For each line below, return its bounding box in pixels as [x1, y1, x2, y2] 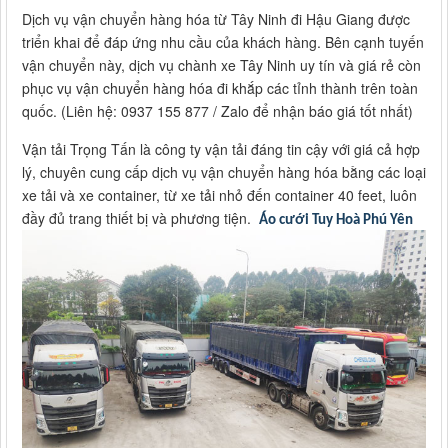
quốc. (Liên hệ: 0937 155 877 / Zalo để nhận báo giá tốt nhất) [22, 101, 413, 122]
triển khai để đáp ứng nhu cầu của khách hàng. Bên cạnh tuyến [22, 32, 424, 53]
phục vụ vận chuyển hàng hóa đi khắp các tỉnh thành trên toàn [22, 78, 418, 99]
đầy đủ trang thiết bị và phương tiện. [22, 208, 255, 229]
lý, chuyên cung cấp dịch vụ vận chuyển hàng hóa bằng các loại [22, 162, 426, 183]
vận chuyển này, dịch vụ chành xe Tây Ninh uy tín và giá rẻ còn [22, 55, 421, 76]
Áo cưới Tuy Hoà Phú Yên [259, 213, 413, 229]
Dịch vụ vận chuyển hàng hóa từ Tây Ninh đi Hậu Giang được [22, 9, 410, 30]
